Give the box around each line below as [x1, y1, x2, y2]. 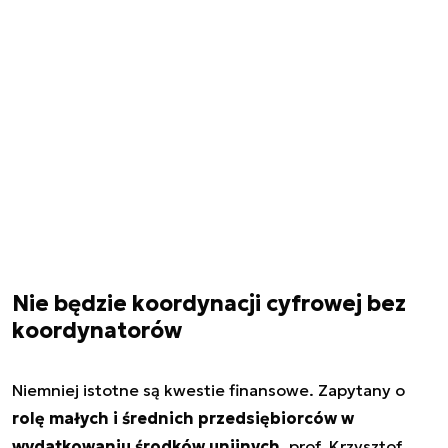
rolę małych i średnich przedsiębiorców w [12, 408, 354, 429]
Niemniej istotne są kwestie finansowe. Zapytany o [12, 380, 405, 401]
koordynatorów [12, 317, 182, 345]
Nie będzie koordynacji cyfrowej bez [12, 290, 406, 318]
